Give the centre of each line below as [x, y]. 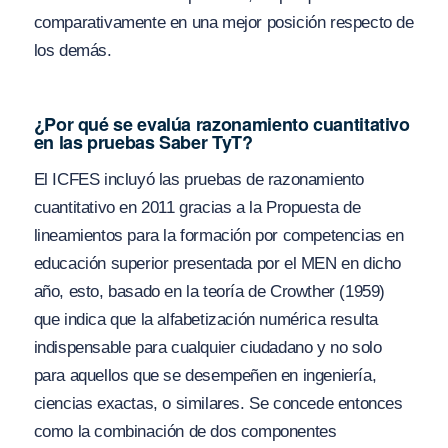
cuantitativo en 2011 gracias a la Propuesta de [197, 207]
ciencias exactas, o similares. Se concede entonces [218, 403]
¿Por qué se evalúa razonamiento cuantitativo [221, 124]
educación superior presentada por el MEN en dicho [217, 263]
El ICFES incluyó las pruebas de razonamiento [198, 179]
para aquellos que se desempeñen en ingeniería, [205, 375]
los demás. [72, 51]
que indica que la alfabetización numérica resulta [205, 319]
